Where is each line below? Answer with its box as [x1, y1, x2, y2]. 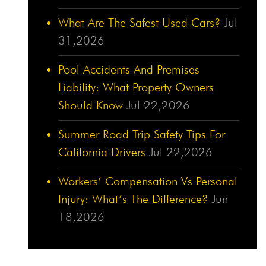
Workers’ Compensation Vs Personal [58, 173, 237, 188]
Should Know [58, 97, 123, 112]
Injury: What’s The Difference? [58, 191, 208, 206]
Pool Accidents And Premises [58, 62, 199, 77]
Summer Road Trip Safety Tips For [58, 126, 225, 141]
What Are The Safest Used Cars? [58, 15, 220, 30]
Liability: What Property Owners [58, 80, 214, 94]
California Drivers [58, 144, 145, 159]
